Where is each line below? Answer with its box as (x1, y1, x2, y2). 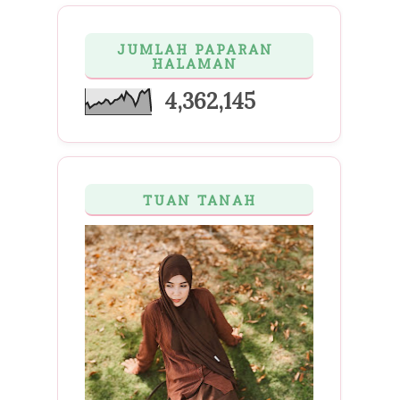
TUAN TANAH (142, 191, 256, 212)
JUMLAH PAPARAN (116, 40, 273, 61)
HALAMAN (152, 54, 237, 75)
